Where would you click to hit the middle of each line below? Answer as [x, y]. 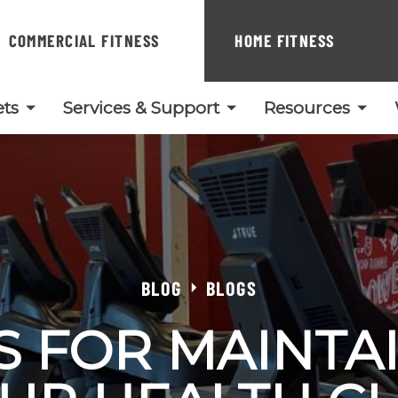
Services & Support [141, 108]
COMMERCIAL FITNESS [84, 40]
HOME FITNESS [285, 40]
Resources [307, 108]
